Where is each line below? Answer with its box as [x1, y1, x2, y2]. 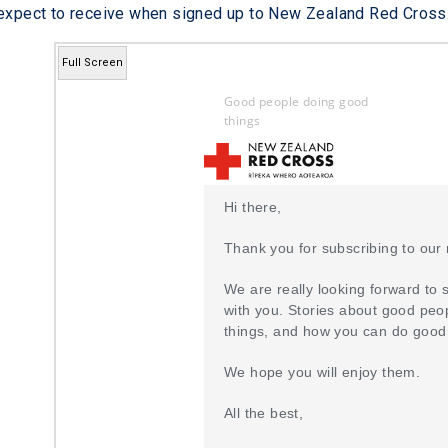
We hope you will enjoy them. [224, 364, 421, 381]
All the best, [224, 405, 304, 422]
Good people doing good [224, 92, 369, 110]
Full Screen [62, 55, 123, 69]
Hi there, [224, 199, 282, 216]
